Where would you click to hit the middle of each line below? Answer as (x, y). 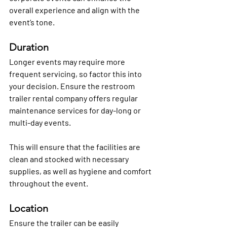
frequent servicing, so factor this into (76, 74)
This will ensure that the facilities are (75, 147)
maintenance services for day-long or (76, 110)
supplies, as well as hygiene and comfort (81, 171)
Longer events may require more (68, 62)
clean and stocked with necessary (70, 159)
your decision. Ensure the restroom (73, 86)
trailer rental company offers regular (74, 98)
